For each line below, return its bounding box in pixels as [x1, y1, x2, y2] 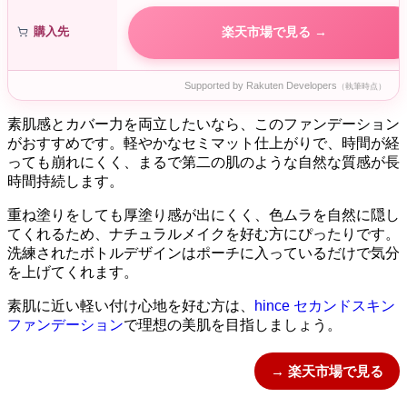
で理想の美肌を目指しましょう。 [124, 316, 342, 333]
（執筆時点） [337, 81, 386, 91]
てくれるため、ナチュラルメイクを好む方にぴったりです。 [7, 225, 400, 242]
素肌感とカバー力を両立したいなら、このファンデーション [7, 115, 400, 132]
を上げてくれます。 [7, 263, 138, 280]
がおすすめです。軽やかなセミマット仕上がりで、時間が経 [7, 134, 400, 151]
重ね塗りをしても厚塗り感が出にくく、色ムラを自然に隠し [7, 206, 400, 223]
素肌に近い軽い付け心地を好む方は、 [7, 297, 254, 313]
